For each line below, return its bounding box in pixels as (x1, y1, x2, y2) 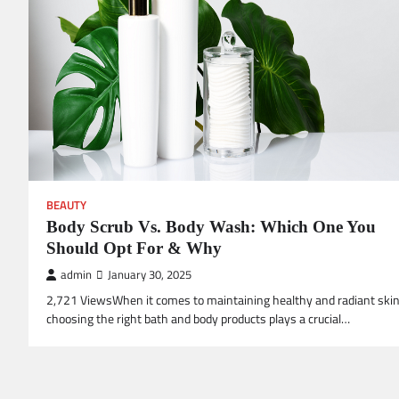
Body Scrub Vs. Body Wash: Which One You (46, 216, 376, 236)
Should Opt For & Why (46, 238, 222, 257)
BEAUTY (46, 196, 86, 214)
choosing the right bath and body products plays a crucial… (46, 308, 350, 329)
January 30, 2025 (108, 265, 191, 283)
